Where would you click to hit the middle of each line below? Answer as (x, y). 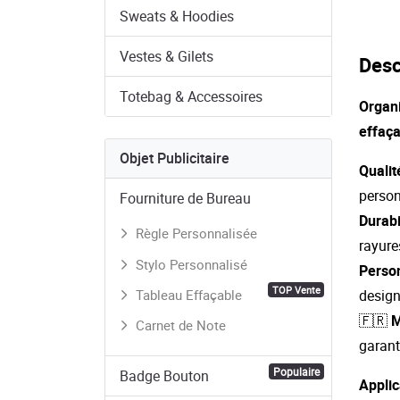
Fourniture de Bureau (185, 199)
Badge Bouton (164, 375)
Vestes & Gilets (167, 57)
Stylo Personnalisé (191, 264)
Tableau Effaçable (188, 295)
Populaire (297, 371)
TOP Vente (296, 289)
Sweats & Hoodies (177, 17)
